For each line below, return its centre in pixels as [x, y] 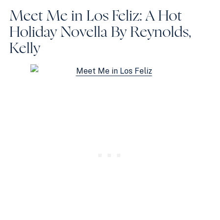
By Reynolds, [150, 32]
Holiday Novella [59, 32]
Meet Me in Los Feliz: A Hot [96, 16]
